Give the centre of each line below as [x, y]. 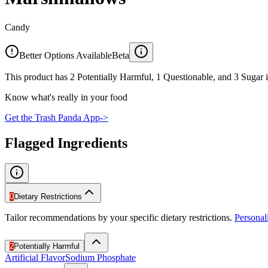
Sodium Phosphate [100, 257]
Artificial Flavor [35, 257]
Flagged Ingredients [66, 143]
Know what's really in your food [66, 97]
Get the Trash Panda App [52, 117]
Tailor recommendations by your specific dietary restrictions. [118, 217]
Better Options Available [66, 55]
